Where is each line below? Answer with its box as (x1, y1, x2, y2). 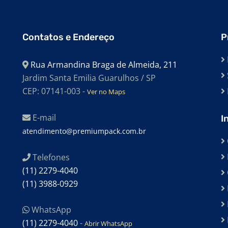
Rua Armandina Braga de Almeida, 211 (28, 59, 177, 71)
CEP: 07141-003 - (22, 85, 87, 97)
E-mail (31, 112, 56, 124)
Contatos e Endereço (22, 32, 115, 43)
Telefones (31, 152, 70, 163)
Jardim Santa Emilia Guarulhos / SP (22, 72, 156, 84)
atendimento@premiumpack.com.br (22, 126, 146, 136)
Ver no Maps (87, 87, 125, 97)
